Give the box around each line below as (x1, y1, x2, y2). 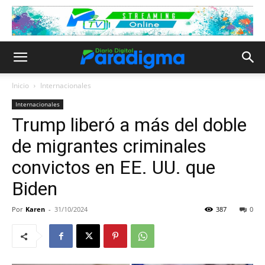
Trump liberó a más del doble (12, 114, 247, 136)
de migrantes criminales (12, 135, 206, 157)
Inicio (12, 80, 29, 91)
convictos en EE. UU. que (12, 156, 215, 179)
